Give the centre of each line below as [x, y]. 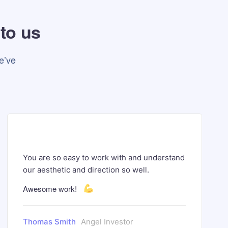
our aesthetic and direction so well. [86, 170]
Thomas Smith [49, 222]
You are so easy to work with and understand [104, 158]
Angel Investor [107, 222]
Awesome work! [51, 189]
